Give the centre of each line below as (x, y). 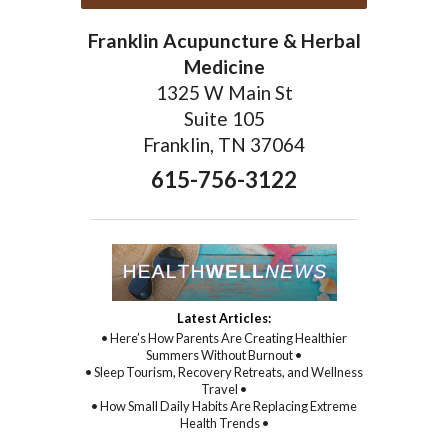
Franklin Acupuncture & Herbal (224, 41)
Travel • (224, 389)
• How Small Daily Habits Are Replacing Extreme (224, 406)
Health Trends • (224, 423)
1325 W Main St (224, 93)
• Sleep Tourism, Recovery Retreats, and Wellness (224, 372)
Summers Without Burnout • (224, 355)
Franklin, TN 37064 (224, 145)
